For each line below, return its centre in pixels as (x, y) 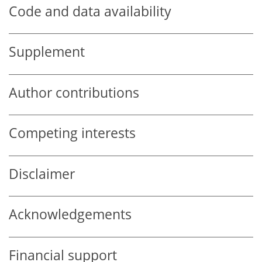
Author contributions (74, 92)
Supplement (47, 52)
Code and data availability (90, 11)
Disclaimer (42, 174)
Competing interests (72, 133)
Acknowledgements (70, 215)
